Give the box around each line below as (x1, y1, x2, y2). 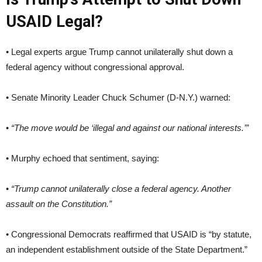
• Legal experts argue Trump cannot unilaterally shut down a (6, 46, 233, 57)
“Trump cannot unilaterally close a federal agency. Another (11, 183, 231, 194)
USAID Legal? (6, 12, 103, 31)
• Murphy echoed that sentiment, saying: (6, 153, 159, 163)
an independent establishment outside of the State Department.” (6, 244, 247, 254)
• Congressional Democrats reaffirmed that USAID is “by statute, (6, 229, 251, 239)
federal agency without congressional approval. (6, 61, 184, 72)
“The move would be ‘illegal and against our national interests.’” (11, 122, 249, 133)
